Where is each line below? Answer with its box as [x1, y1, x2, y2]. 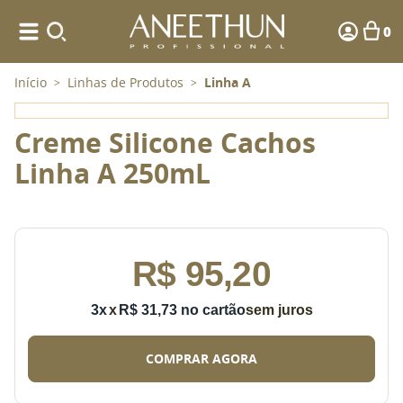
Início [14, 74, 47, 91]
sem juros [245, 302, 313, 318]
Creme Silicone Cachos [14, 124, 316, 161]
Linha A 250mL [14, 155, 210, 192]
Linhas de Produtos [67, 74, 184, 91]
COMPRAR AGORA [146, 349, 257, 367]
